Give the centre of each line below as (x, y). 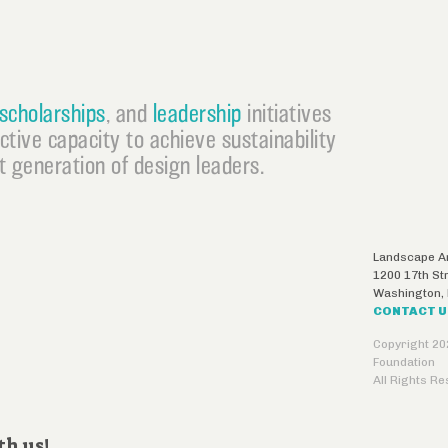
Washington (407, 293)
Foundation (404, 361)
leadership (197, 113)
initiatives (286, 113)
